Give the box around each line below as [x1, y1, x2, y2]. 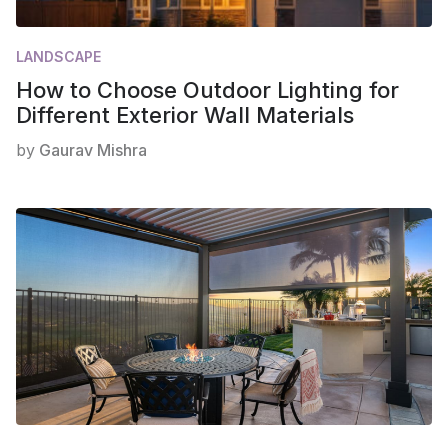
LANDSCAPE [16, 47, 101, 65]
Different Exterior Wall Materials [16, 101, 354, 128]
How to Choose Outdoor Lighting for [16, 76, 399, 103]
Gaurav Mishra [39, 139, 147, 160]
